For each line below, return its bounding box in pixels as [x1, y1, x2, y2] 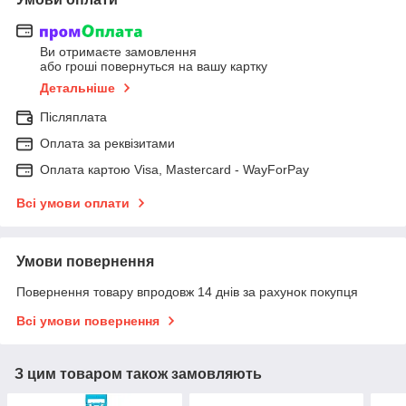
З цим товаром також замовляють [14, 366, 262, 382]
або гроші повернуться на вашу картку [40, 59, 267, 74]
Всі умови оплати [16, 196, 130, 211]
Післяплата [40, 110, 107, 125]
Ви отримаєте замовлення [40, 44, 197, 60]
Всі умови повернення [16, 314, 159, 329]
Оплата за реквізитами [40, 136, 175, 151]
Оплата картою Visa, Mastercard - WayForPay [40, 162, 309, 178]
